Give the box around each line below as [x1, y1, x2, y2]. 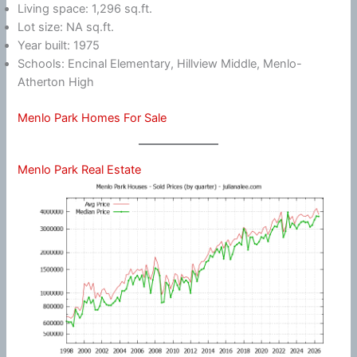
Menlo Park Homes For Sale [18, 110, 167, 125]
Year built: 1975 [18, 38, 100, 53]
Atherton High [18, 75, 95, 89]
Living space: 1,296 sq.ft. [18, 2, 153, 16]
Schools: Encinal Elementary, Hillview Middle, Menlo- [18, 57, 303, 71]
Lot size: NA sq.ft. [18, 20, 115, 34]
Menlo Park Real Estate [18, 162, 142, 177]
